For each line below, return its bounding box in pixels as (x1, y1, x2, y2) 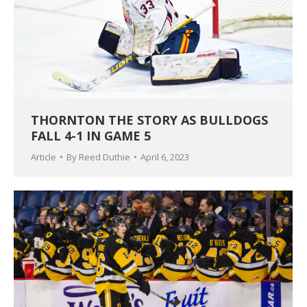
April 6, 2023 (140, 151, 189, 164)
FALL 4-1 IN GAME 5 (31, 127, 151, 145)
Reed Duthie (79, 151, 130, 164)
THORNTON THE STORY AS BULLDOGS (31, 112, 268, 129)
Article (31, 151, 56, 164)
